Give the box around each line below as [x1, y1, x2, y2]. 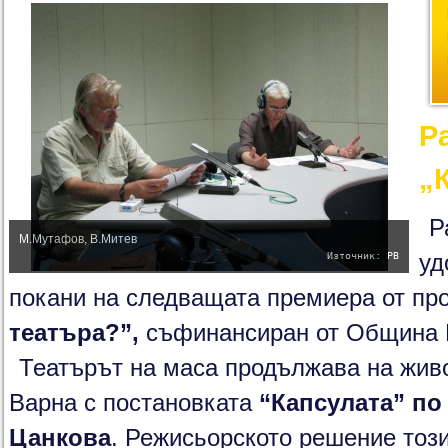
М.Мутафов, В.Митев [19, 232, 137, 246]
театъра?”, [9, 320, 139, 346]
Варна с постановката [9, 390, 259, 416]
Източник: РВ [327, 250, 399, 261]
